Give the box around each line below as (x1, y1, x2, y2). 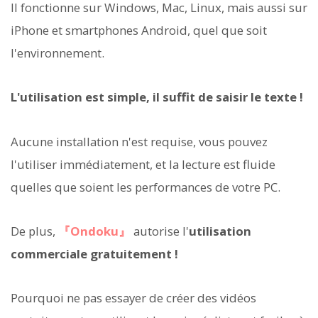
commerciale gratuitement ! (11, 245, 178, 262)
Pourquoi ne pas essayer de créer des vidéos (11, 290, 256, 307)
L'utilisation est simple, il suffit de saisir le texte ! (11, 89, 303, 106)
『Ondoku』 (58, 222, 131, 239)
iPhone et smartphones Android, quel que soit (11, 22, 267, 39)
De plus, (11, 222, 58, 239)
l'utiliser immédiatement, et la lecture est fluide (11, 155, 275, 172)
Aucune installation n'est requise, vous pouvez (11, 133, 268, 150)
